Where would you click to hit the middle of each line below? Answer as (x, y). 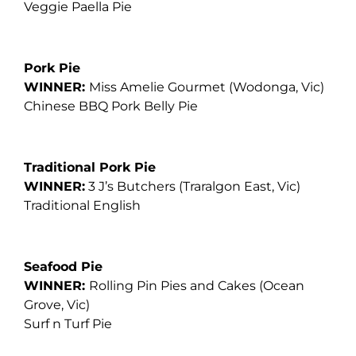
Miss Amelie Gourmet (159, 87)
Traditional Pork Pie (92, 167)
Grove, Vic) (57, 304)
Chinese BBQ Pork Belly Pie (111, 106)
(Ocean (282, 285)
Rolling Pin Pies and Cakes (174, 285)
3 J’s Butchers (132, 186)
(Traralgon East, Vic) (240, 186)
